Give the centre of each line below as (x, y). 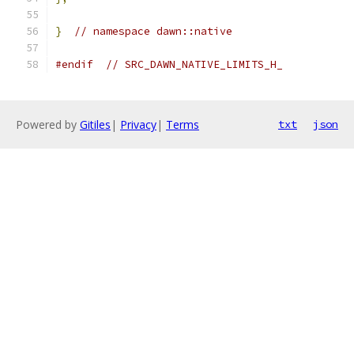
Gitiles (95, 124)
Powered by (48, 124)
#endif (74, 64)
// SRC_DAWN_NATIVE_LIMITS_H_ (194, 64)
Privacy (138, 124)
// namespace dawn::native (153, 31)
